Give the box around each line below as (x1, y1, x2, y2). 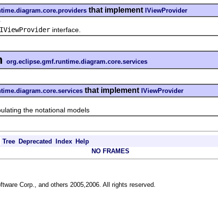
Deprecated (18, 137, 52, 145)
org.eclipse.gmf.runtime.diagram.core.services (6, 57, 147, 65)
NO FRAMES (91, 147, 129, 155)
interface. (50, 25, 81, 34)
